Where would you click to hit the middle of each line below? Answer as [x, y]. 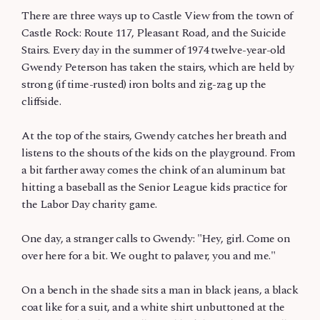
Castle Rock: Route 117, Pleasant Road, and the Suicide [154, 33]
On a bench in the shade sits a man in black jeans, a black [160, 290]
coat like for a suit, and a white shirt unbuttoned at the [153, 307]
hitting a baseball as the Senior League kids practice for [154, 187]
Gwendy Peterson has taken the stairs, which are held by [158, 67]
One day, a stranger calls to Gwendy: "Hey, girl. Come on [156, 239]
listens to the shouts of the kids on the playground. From [159, 153]
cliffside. [41, 101]
